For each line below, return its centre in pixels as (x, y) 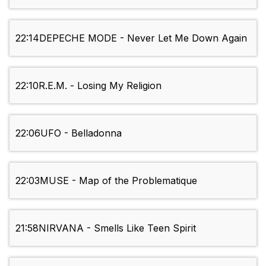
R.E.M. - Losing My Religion (100, 86)
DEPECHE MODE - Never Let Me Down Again (143, 38)
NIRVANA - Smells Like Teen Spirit (117, 228)
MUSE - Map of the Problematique (118, 181)
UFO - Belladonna (81, 133)
